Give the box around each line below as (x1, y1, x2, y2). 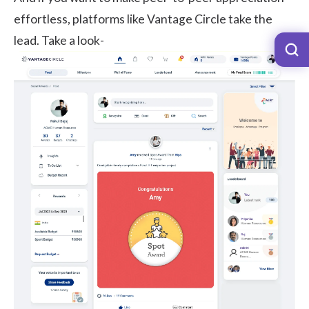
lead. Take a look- (14, 32, 104, 48)
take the (226, 11, 272, 26)
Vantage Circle (147, 11, 226, 26)
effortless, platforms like (14, 11, 147, 26)
